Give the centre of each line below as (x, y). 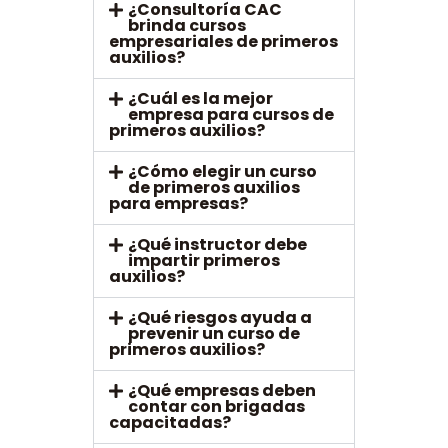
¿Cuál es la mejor (201, 99)
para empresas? (178, 204)
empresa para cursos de (231, 115)
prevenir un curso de (214, 334)
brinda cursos (187, 26)
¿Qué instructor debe (218, 245)
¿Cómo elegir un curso (223, 172)
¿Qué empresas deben (222, 391)
